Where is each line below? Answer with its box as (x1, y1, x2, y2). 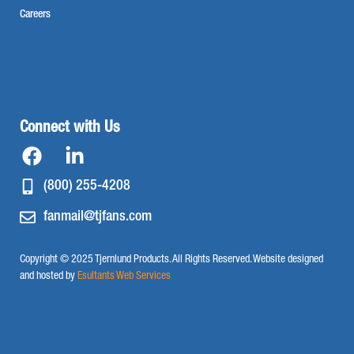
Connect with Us (20, 120, 120, 137)
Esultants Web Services (77, 270, 171, 282)
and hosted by (20, 270, 77, 282)
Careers (20, 9, 51, 21)
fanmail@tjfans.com (43, 209, 152, 224)
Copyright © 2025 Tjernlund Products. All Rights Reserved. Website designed (20, 254, 323, 265)
